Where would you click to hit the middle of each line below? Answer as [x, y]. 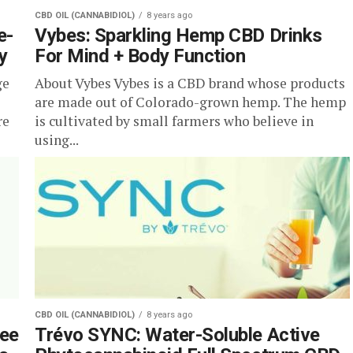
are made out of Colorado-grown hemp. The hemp [190, 102]
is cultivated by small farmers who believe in [174, 121]
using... [57, 140]
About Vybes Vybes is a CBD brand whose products [190, 83]
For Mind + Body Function [140, 56]
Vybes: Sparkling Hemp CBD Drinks [178, 35]
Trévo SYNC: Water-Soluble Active [177, 335]
